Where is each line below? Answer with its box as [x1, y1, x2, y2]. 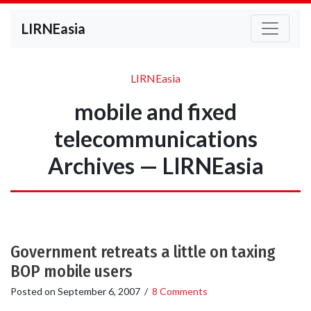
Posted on [10, 285, 58, 297]
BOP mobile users [10, 262, 133, 281]
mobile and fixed [74, 98, 237, 125]
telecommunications [53, 125, 258, 152]
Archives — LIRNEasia [47, 152, 264, 179]
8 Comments [152, 285, 208, 297]
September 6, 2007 [58, 285, 140, 297]
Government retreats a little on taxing [10, 242, 276, 262]
